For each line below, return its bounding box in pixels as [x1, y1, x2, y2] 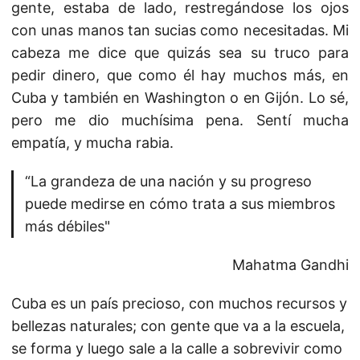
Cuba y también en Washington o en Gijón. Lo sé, [11, 89, 349, 106]
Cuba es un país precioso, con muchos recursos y [11, 295, 347, 312]
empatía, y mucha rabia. [11, 134, 174, 151]
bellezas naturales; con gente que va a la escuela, [11, 317, 345, 334]
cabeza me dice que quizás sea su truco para [11, 44, 349, 61]
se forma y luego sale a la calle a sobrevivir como [11, 340, 342, 357]
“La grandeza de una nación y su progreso [25, 173, 312, 190]
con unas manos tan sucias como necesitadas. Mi [11, 22, 349, 39]
